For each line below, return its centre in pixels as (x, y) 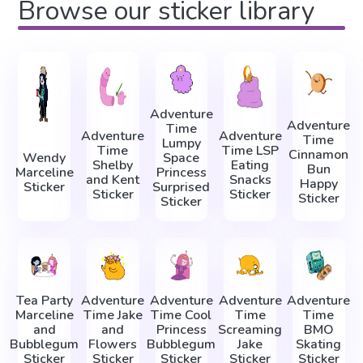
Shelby (113, 166)
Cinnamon (319, 154)
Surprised (181, 188)
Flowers (113, 344)
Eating (250, 166)
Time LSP (250, 151)
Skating (319, 344)
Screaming (250, 329)
